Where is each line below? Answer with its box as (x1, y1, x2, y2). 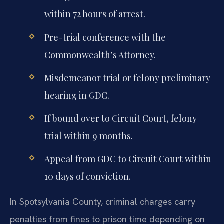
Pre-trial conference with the (44, 31, 166, 43)
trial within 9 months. (44, 129, 133, 142)
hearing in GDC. (44, 89, 109, 101)
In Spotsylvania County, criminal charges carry (10, 195, 195, 207)
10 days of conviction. (44, 170, 131, 183)
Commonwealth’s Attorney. (44, 48, 156, 61)
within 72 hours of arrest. (44, 8, 145, 20)
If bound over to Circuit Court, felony (44, 112, 197, 124)
